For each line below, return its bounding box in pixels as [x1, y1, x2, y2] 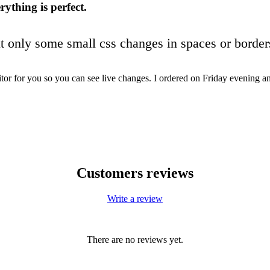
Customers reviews [77, 165, 193, 181]
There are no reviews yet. [87, 234, 183, 245]
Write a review [107, 193, 163, 204]
